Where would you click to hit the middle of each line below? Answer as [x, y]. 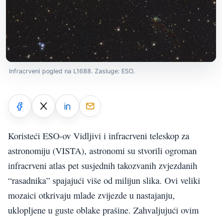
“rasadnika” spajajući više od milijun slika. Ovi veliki [104, 180]
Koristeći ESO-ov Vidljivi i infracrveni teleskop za [99, 136]
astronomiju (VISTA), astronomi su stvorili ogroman [102, 150]
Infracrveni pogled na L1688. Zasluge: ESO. [72, 71]
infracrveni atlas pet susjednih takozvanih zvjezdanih [103, 165]
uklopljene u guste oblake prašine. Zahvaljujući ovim [103, 210]
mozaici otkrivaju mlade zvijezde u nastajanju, [91, 195]
